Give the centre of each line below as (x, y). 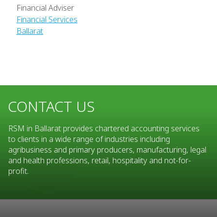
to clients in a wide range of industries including (89, 139)
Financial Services (47, 20)
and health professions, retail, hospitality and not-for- (100, 161)
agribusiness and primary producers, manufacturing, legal (107, 150)
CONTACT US (51, 107)
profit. (18, 171)
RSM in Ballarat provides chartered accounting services (104, 129)
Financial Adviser (45, 8)
